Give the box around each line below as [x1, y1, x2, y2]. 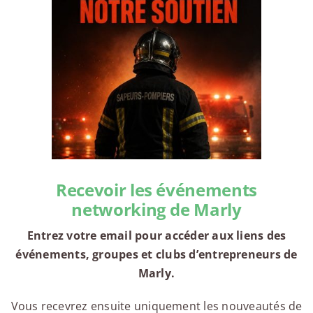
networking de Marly [71, 198, 242, 221]
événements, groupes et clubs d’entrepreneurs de [15, 247, 298, 263]
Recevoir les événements [56, 178, 257, 202]
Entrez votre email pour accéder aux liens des [27, 228, 286, 244]
